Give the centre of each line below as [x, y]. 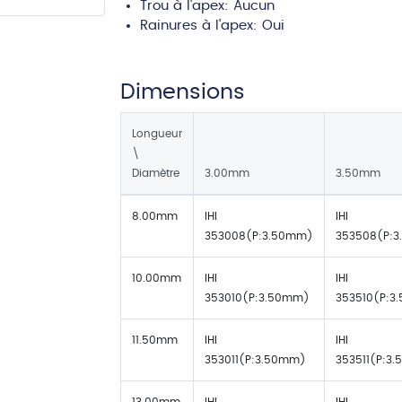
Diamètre [156, 173]
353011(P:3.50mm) [255, 360]
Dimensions [183, 92]
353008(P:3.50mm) [259, 236]
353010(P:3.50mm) [257, 298]
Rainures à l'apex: [201, 26]
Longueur [157, 134]
